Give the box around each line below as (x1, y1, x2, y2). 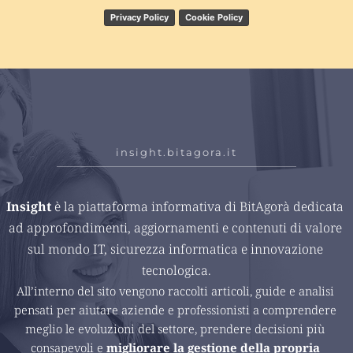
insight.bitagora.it (116, 145, 237, 158)
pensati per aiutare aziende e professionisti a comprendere (13, 301, 336, 318)
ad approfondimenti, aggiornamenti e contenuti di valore (8, 218, 342, 236)
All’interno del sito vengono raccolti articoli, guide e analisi (16, 282, 334, 299)
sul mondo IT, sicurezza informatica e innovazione (27, 240, 323, 258)
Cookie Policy (184, 11, 243, 23)
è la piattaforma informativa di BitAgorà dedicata (54, 197, 344, 215)
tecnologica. (142, 261, 211, 279)
